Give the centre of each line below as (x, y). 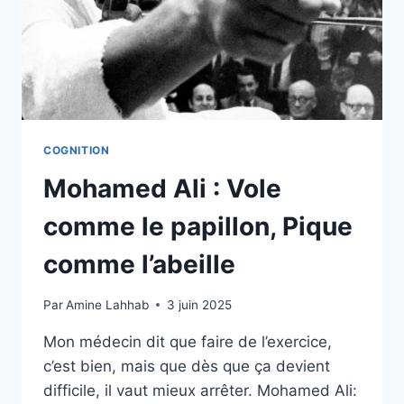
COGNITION (77, 151)
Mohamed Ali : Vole (162, 189)
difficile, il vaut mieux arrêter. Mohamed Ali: (200, 390)
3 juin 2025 (200, 304)
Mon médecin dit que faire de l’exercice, (188, 341)
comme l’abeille (139, 265)
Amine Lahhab (108, 304)
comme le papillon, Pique (198, 227)
